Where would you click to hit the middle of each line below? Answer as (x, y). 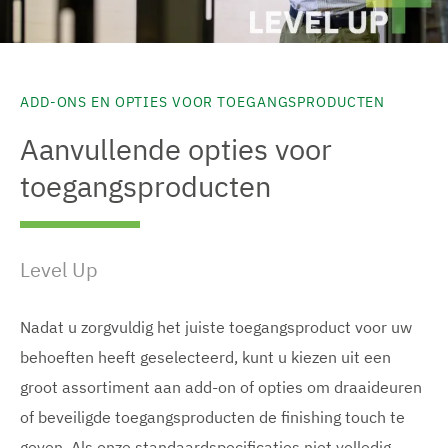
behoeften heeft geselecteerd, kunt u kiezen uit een (205, 356)
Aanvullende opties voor (176, 148)
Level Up (59, 269)
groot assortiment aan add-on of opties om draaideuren (221, 386)
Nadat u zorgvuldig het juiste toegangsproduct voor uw (216, 326)
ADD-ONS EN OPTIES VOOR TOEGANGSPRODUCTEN (203, 101)
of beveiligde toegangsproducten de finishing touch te (212, 416)
